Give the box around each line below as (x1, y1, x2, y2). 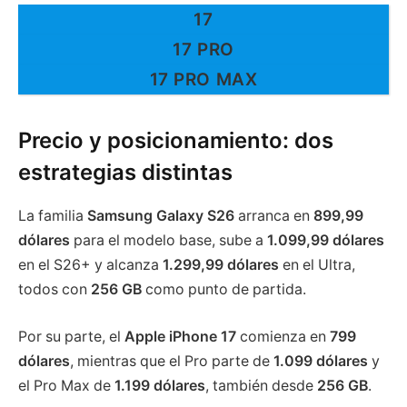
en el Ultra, (279, 256, 355, 274)
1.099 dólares (273, 352, 368, 371)
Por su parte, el (18, 328, 124, 346)
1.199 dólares (114, 377, 205, 395)
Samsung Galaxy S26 (87, 207, 234, 225)
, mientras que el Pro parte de (70, 352, 273, 371)
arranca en (234, 207, 313, 225)
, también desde (205, 377, 317, 395)
